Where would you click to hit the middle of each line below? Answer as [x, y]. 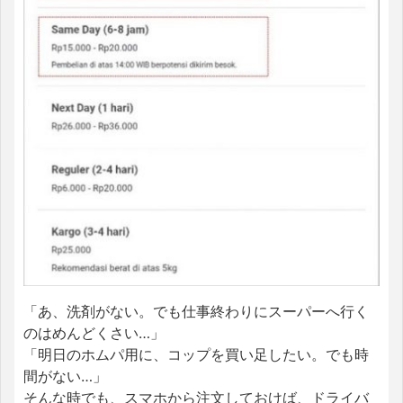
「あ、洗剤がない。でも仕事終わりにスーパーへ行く [196, 311]
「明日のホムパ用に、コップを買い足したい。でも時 [196, 354]
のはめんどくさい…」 [94, 332]
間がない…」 [65, 376]
